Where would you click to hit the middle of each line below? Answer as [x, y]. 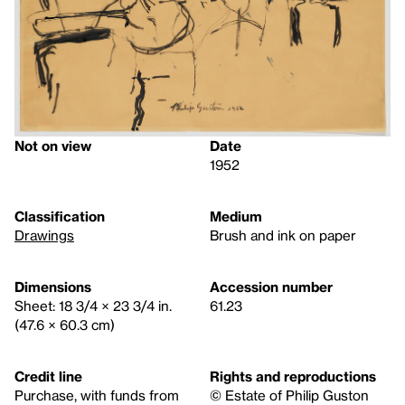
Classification [60, 217]
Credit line [48, 377]
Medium [236, 217]
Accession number [271, 287]
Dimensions [53, 287]
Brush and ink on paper [283, 235]
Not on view [53, 146]
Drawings [44, 235]
